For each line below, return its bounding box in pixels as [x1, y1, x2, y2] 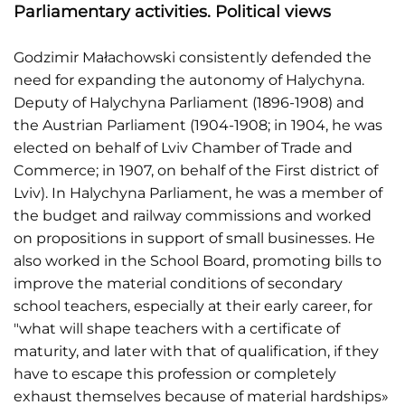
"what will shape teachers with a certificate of [14, 319, 340, 337]
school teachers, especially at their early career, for [14, 297, 372, 315]
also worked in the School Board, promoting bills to [14, 251, 381, 269]
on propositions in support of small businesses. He [14, 229, 375, 247]
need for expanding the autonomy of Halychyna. [14, 71, 364, 89]
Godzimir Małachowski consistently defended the [14, 48, 372, 66]
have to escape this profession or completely [14, 364, 336, 382]
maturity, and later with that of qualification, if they [14, 342, 379, 360]
